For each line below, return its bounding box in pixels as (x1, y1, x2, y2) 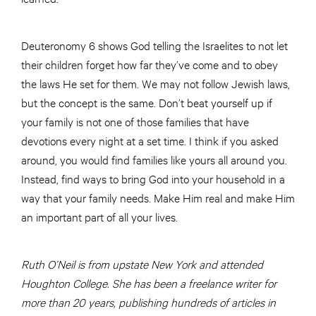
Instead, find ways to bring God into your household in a (21, 171, 285, 186)
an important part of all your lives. (21, 209, 181, 224)
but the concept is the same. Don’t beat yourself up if (21, 95, 272, 110)
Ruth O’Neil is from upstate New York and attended (21, 256, 263, 272)
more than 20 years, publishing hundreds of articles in (21, 294, 276, 310)
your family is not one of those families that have (21, 114, 249, 129)
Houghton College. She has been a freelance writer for (21, 275, 276, 291)
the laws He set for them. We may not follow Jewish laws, (21, 75, 290, 91)
